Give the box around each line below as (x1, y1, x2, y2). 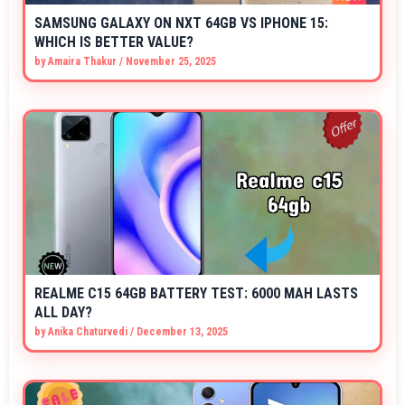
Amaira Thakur (48, 55, 117, 69)
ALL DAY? (34, 304, 92, 322)
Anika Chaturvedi (48, 325, 127, 339)
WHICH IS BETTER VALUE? (34, 33, 193, 52)
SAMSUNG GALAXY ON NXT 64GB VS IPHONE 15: (34, 14, 328, 33)
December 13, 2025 (137, 325, 228, 339)
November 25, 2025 (126, 55, 216, 69)
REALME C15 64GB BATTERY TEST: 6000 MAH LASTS (34, 285, 358, 303)
